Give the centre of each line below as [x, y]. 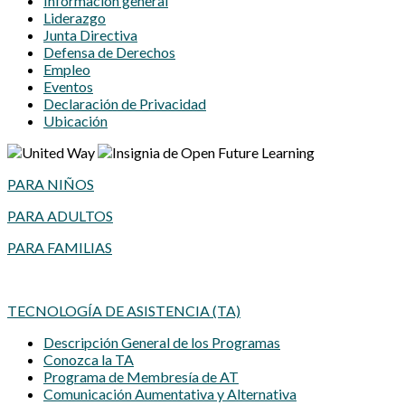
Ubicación [75, 121]
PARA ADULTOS [60, 216]
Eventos [68, 87]
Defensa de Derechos [109, 52]
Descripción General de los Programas [162, 343]
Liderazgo [75, 18]
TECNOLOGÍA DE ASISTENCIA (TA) [124, 311]
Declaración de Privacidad [125, 104]
